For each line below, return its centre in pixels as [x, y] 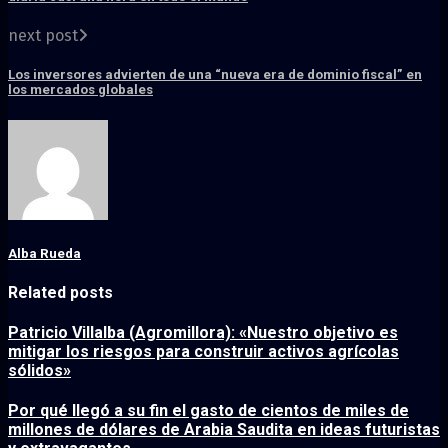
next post [43, 36]
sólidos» [39, 371]
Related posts [60, 292]
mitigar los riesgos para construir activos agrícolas [203, 352]
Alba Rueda [44, 253]
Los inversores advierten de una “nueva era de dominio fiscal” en [215, 75]
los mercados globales [80, 90]
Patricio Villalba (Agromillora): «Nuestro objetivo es [203, 333]
